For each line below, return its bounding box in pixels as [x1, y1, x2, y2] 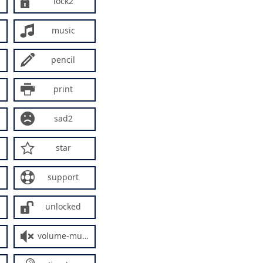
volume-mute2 [38, 230, 82, 241]
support [48, 171, 79, 183]
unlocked [45, 201, 81, 212]
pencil [51, 54, 75, 65]
